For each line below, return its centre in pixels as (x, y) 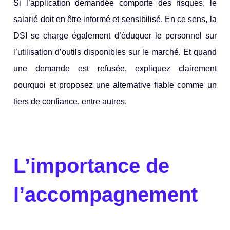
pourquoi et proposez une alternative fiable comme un (115, 85)
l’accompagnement (106, 195)
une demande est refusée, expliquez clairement (115, 68)
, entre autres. (102, 101)
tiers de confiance (46, 101)
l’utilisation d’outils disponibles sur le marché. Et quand (115, 52)
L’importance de (92, 166)
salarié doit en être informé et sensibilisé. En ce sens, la (115, 19)
